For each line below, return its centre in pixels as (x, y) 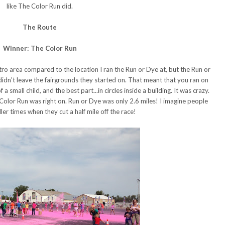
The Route (40, 27)
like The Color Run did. (40, 6)
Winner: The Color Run (40, 48)
